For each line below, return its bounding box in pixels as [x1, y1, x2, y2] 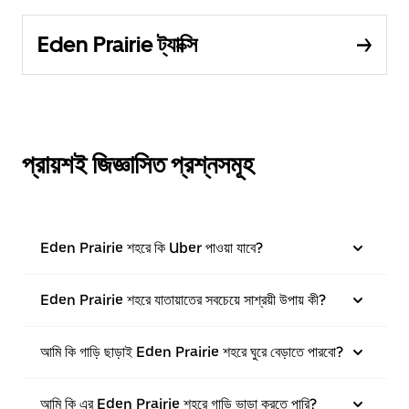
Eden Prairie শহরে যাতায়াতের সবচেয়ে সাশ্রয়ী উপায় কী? [40, 291, 326, 309]
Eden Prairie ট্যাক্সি [37, 31, 197, 58]
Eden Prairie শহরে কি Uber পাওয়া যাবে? [40, 239, 263, 257]
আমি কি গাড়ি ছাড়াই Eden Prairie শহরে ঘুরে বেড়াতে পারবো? [40, 343, 343, 361]
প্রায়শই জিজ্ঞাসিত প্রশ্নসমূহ [22, 149, 254, 180]
